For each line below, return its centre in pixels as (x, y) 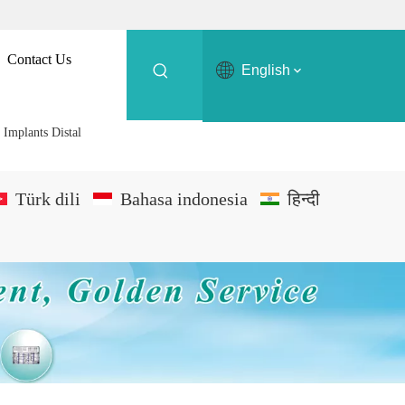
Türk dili (47, 199)
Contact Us (39, 59)
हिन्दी (303, 199)
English (266, 70)
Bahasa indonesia (184, 199)
